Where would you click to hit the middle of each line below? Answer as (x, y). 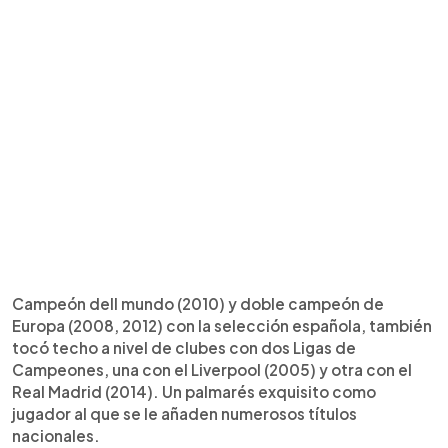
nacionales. (56, 435)
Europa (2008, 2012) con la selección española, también (222, 325)
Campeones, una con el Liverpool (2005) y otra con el (212, 369)
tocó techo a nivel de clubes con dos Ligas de (184, 347)
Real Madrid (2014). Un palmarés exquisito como (194, 391)
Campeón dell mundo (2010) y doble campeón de (198, 303)
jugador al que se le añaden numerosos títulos (184, 413)
